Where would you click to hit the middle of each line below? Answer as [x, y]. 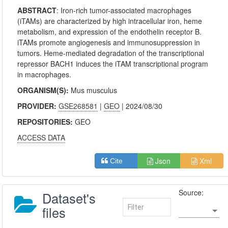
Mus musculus [94, 90]
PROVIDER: [38, 106]
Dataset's [69, 198]
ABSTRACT [37, 10]
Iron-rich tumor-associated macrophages [126, 10]
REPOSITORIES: [46, 122]
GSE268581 [78, 106]
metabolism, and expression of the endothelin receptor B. [110, 32]
